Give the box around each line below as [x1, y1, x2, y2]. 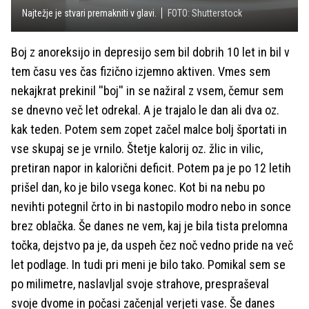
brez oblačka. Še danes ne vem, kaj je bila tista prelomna [11, 218, 288, 233]
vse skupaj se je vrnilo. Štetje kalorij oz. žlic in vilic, [11, 141, 263, 156]
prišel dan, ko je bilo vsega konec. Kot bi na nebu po [11, 179, 265, 195]
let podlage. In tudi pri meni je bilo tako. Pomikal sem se [11, 257, 286, 272]
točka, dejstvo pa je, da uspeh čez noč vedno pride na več [11, 237, 293, 252]
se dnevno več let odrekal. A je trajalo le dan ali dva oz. [11, 102, 279, 117]
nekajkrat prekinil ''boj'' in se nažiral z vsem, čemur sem [11, 83, 283, 98]
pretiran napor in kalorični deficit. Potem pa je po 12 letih [11, 160, 291, 175]
